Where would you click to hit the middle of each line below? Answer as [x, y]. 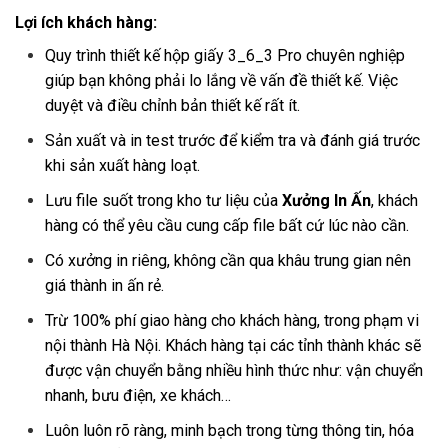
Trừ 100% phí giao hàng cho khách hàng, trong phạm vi [232, 321]
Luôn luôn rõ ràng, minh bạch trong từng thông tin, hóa [229, 431]
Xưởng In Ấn [326, 201]
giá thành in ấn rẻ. [104, 286]
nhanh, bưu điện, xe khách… [138, 396]
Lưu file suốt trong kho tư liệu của [163, 201]
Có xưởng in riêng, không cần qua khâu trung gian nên [228, 261]
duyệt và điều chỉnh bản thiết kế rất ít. [174, 106]
